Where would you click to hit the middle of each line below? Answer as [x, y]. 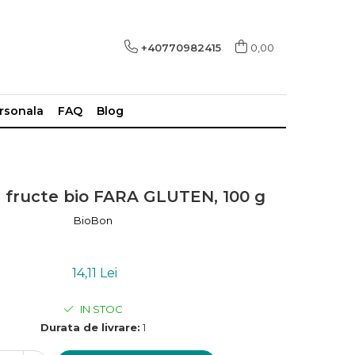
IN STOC [100, 309]
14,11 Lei [94, 273]
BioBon [93, 220]
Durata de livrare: [90, 327]
